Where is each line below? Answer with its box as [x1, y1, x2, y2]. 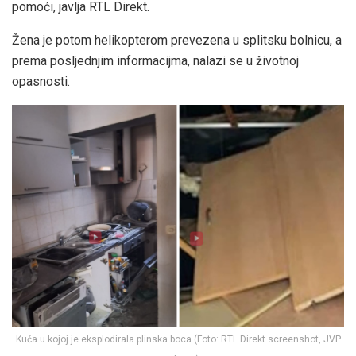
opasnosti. [12, 73, 70, 89]
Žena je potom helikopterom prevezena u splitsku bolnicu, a [12, 32, 342, 48]
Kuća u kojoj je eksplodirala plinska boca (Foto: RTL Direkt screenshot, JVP [15, 333, 341, 345]
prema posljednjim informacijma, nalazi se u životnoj [12, 52, 299, 68]
